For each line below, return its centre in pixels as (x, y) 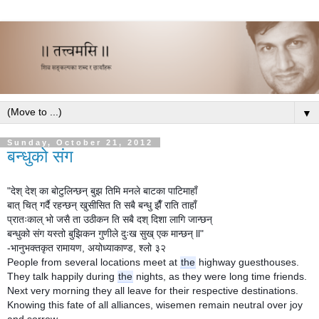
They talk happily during (62, 276)
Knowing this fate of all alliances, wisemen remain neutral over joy (155, 304)
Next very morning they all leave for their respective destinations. (153, 290)
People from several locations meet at (94, 262)
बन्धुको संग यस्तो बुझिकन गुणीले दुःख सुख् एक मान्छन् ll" (105, 233)
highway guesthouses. (247, 262)
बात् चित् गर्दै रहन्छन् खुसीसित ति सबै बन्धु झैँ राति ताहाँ (102, 205)
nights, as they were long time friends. (220, 276)
